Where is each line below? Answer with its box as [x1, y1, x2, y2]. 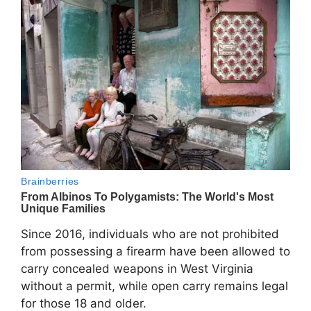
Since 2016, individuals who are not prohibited [21, 227, 279, 242]
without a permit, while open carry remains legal [21, 279, 288, 294]
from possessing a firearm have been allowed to [21, 244, 290, 259]
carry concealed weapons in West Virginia [21, 262, 253, 276]
